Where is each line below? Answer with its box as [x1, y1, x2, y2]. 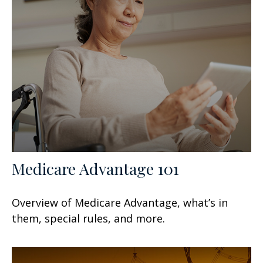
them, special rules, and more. [12, 211, 165, 225]
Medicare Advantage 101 [12, 157, 179, 179]
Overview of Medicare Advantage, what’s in [12, 195, 228, 210]
